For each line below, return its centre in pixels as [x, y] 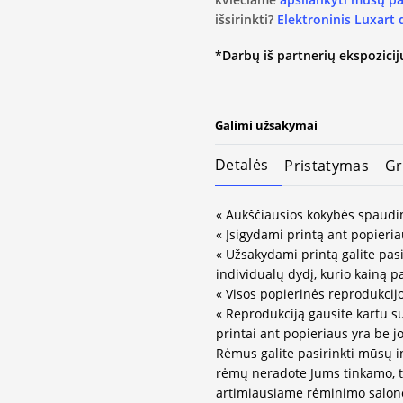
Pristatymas [327, 165]
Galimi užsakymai [266, 125]
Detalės [242, 165]
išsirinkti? [246, 19]
